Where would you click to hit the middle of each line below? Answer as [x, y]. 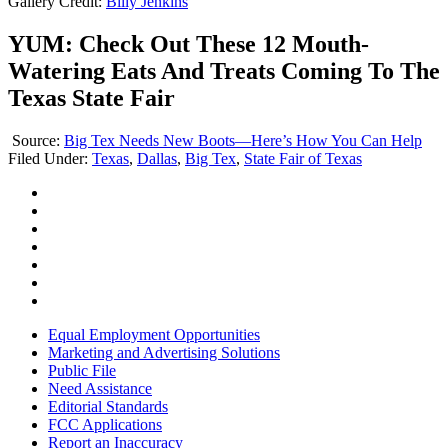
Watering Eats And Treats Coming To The [224, 70]
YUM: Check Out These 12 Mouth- [188, 43]
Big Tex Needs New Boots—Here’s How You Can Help [243, 140]
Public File [82, 370]
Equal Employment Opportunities [154, 334]
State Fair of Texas [303, 158]
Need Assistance [100, 388]
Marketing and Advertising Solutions [164, 352]
